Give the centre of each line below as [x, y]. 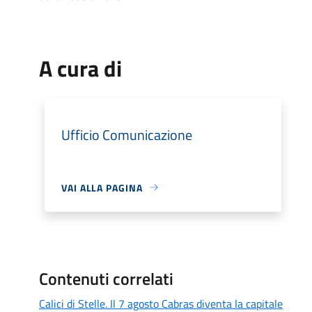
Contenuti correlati [106, 278]
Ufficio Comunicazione [127, 134]
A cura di [80, 68]
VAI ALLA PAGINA [102, 187]
